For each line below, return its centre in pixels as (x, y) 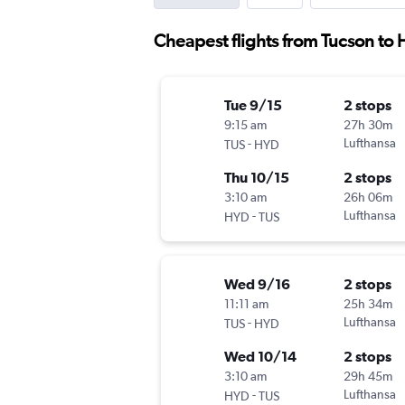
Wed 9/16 (257, 284)
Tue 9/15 (253, 105)
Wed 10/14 (260, 357)
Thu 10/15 (257, 178)
